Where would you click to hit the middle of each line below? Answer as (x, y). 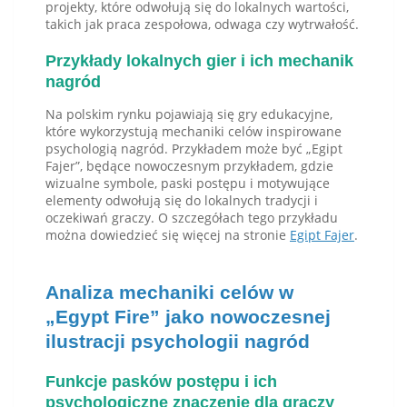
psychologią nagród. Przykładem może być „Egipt (194, 149)
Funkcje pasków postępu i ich (161, 382)
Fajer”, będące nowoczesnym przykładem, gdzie (189, 166)
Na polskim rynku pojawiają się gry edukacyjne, (189, 114)
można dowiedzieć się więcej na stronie (168, 235)
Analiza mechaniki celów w (169, 293)
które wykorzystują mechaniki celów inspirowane (194, 132)
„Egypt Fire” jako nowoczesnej (188, 317)
